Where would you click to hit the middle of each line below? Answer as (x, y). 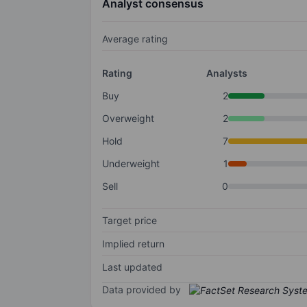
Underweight (131, 164)
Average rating (135, 39)
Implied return (133, 244)
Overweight (128, 119)
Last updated (132, 267)
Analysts (226, 73)
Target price (130, 221)
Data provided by (142, 290)
